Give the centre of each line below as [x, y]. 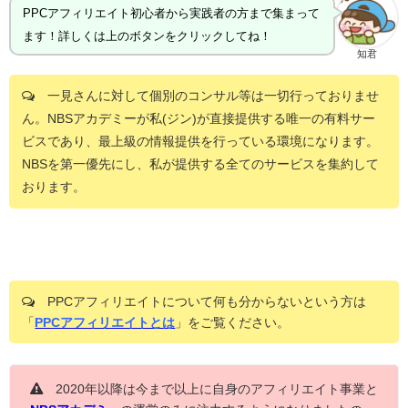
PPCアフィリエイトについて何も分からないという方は [201, 301]
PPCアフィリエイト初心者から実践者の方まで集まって [171, 14]
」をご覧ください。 [233, 322]
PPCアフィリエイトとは [105, 322]
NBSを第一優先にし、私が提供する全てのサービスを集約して [200, 163]
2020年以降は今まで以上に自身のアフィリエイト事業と [210, 388]
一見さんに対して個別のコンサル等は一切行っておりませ [207, 95]
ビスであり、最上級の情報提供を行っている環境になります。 [200, 141]
